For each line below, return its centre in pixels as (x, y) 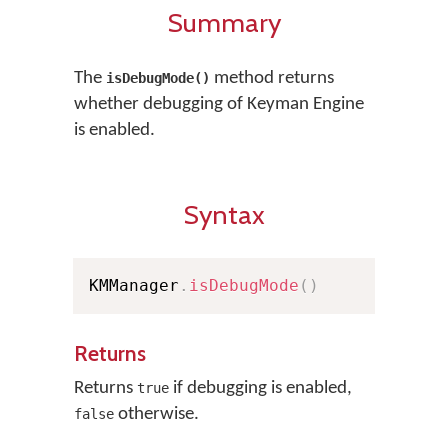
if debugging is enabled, (260, 388)
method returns (272, 78)
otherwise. (156, 414)
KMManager (134, 285)
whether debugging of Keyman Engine (219, 104)
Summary (224, 22)
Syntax (224, 214)
